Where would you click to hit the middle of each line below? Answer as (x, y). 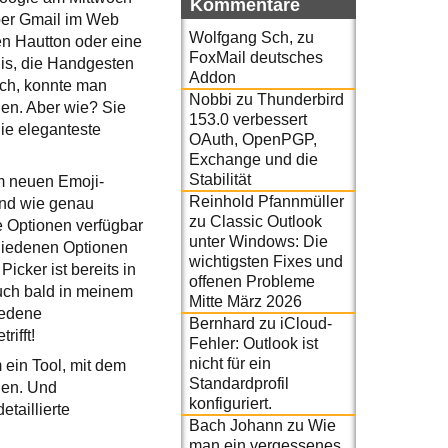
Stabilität (220, 179)
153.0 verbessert (248, 119)
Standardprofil (239, 383)
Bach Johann (236, 425)
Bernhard (222, 323)
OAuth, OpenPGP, (253, 139)
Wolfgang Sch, (241, 37)
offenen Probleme (252, 281)
